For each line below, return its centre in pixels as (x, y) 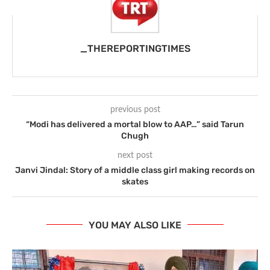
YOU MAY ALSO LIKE (135, 225)
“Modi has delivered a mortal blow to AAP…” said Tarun (135, 124)
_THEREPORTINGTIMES (135, 48)
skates (135, 181)
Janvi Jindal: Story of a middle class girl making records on (135, 170)
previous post (135, 109)
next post (135, 155)
